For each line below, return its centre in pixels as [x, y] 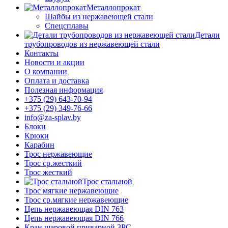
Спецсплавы [67, 25]
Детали [207, 35]
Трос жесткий [48, 172]
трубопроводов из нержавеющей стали [92, 44]
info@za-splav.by [53, 117]
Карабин [39, 145]
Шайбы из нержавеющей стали [99, 16]
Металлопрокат [113, 7]
